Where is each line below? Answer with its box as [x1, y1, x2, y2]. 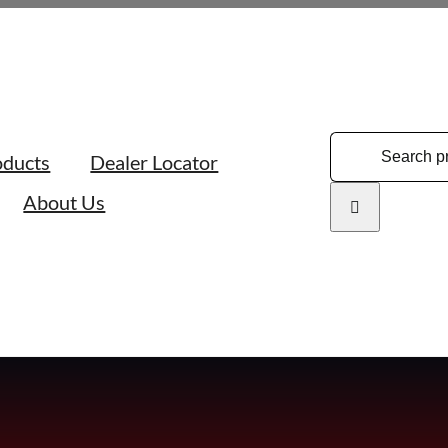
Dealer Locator [90, 150, 219, 174]
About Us [23, 190, 106, 214]
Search [328, 135, 377, 154]
